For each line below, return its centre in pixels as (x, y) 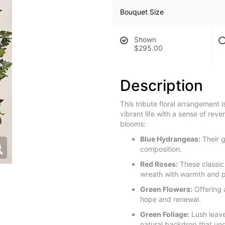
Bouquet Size (142, 12)
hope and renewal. (171, 199)
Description (161, 85)
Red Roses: (159, 164)
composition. (161, 149)
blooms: (133, 124)
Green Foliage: (165, 214)
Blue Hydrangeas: (170, 139)
